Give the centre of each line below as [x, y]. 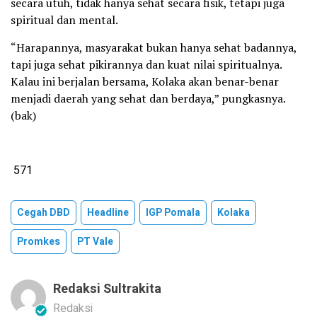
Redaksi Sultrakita [107, 289]
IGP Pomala [173, 212]
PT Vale [95, 241]
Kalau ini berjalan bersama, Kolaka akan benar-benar [145, 81]
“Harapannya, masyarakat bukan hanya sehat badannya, [154, 47]
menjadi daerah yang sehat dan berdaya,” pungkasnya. [148, 98]
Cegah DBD [44, 212]
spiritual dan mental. [64, 19]
